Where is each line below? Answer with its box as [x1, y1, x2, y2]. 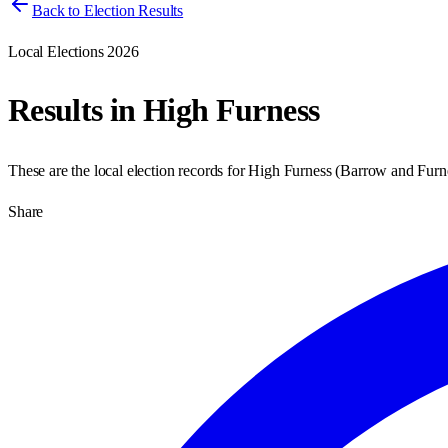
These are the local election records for [8, 161, 249, 179]
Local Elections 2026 [8, 43, 139, 60]
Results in [8, 92, 143, 129]
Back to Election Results [32, 2, 184, 19]
